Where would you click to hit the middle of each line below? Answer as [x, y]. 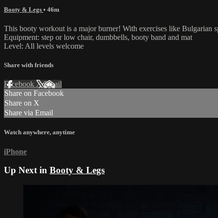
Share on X [22, 103]
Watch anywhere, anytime [39, 132]
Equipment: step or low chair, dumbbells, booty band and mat [98, 37]
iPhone [15, 151]
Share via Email [29, 113]
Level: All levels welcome [44, 46]
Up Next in [27, 170]
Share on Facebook [34, 93]
